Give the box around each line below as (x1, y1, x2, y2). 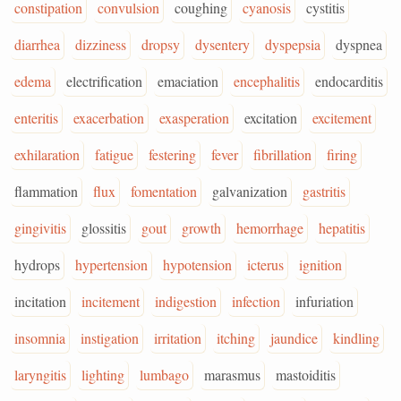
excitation (244, 108, 297, 127)
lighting (81, 365, 124, 384)
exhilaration (14, 145, 80, 164)
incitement (81, 292, 140, 311)
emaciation (158, 72, 218, 90)
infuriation (295, 292, 354, 311)
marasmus (204, 365, 260, 384)
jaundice (270, 328, 318, 347)
